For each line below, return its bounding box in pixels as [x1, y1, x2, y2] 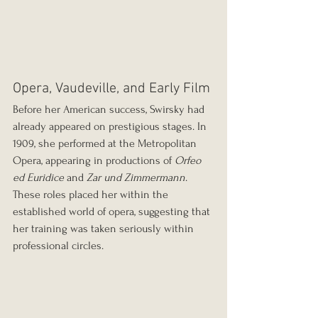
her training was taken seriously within [13, 222, 197, 236]
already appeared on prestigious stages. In [13, 120, 209, 133]
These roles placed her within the [13, 188, 171, 202]
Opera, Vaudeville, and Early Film [13, 80, 210, 98]
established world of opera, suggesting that [13, 205, 213, 219]
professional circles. [13, 239, 104, 253]
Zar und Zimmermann [87, 171, 185, 185]
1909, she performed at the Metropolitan [13, 137, 199, 150]
